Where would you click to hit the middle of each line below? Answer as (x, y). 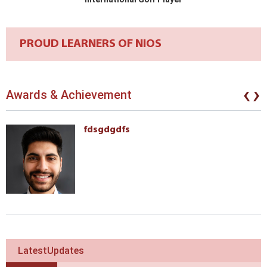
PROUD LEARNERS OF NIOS (91, 44)
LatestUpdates (51, 251)
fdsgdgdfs (107, 130)
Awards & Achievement (69, 95)
